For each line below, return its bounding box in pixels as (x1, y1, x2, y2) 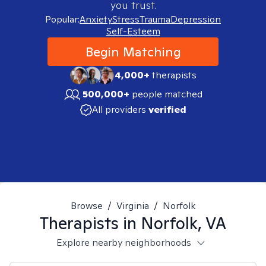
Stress (112, 13, 140, 26)
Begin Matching (85, 43, 181, 60)
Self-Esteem (106, 25, 160, 37)
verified (148, 103, 186, 116)
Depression (170, 13, 221, 26)
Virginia (116, 199, 149, 212)
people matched (132, 88, 202, 100)
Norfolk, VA (141, 212, 226, 234)
